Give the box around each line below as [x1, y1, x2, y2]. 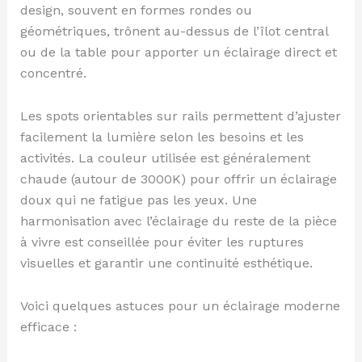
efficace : [19, 318, 77, 335]
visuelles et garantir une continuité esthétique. [19, 255, 313, 271]
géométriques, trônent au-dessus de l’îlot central [19, 23, 328, 39]
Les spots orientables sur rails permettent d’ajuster [19, 107, 341, 124]
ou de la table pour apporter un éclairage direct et [19, 44, 337, 60]
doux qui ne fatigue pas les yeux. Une [19, 192, 257, 208]
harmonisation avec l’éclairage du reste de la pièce [19, 213, 337, 229]
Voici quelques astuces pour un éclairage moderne [19, 297, 340, 314]
